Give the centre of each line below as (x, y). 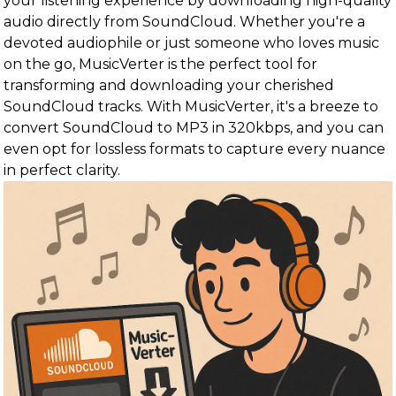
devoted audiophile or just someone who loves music (191, 43)
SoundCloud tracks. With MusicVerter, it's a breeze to (191, 107)
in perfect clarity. (62, 170)
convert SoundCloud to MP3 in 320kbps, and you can (194, 128)
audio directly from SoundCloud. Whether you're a (184, 22)
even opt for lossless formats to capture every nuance (194, 149)
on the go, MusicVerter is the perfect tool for (160, 64)
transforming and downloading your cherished (169, 85)
